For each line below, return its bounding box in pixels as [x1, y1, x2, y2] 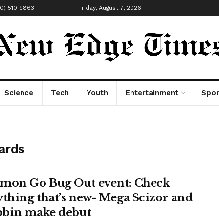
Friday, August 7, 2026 [78, 4, 141, 11]
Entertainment [125, 88, 178, 97]
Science [4, 88, 34, 97]
